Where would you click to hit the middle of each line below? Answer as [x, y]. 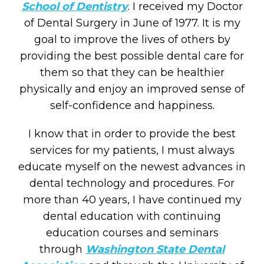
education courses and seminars [132, 233]
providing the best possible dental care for [132, 56]
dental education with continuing [132, 216]
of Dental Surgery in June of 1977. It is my [132, 23]
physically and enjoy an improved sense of [132, 89]
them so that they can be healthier [132, 72]
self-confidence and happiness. [132, 105]
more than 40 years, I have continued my [132, 200]
